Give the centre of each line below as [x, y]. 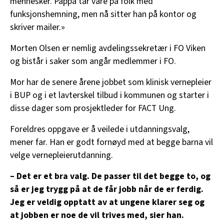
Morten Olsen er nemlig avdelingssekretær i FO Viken [108, 48]
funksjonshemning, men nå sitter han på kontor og [103, 14]
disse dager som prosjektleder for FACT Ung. [93, 108]
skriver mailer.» [37, 27]
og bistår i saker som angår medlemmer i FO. [93, 61]
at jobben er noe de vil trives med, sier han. [97, 215]
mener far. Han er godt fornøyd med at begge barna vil [111, 142]
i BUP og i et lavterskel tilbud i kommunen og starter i [109, 95]
